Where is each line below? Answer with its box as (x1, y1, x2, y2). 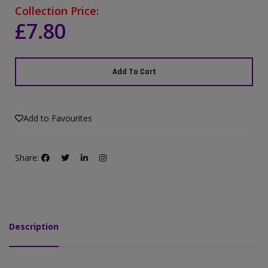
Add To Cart (112, 66, 156, 77)
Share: (15, 152, 39, 164)
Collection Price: (15, 4, 99, 19)
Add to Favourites (23, 112, 92, 124)
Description (9, 221, 59, 233)
